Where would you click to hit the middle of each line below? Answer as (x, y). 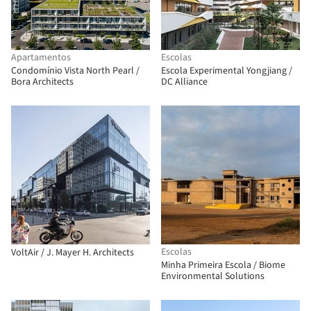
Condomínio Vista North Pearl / (75, 71)
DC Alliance (184, 82)
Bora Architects (42, 82)
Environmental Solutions (213, 276)
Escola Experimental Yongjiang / (227, 71)
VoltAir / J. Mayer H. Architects (73, 253)
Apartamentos (41, 58)
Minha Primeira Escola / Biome (223, 265)
